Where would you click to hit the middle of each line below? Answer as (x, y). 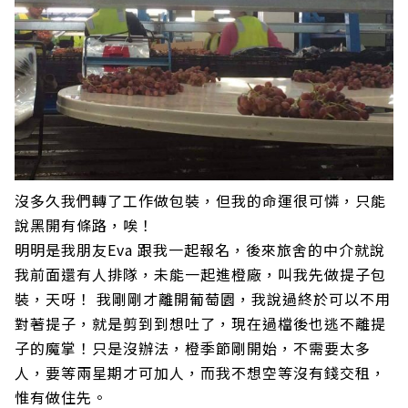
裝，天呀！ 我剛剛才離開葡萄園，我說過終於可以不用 (203, 298)
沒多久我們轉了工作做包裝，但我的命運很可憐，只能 (200, 200)
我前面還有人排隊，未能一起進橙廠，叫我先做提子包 (200, 274)
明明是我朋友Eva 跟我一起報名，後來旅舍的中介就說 (200, 249)
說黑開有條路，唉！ (87, 224)
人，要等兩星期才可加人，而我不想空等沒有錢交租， (200, 372)
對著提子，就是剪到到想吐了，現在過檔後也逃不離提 (200, 323)
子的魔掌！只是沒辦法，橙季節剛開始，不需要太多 (193, 347)
